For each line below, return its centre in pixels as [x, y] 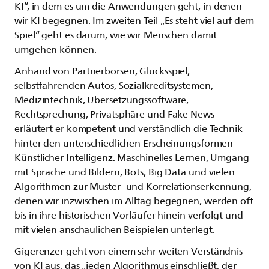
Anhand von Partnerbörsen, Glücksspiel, [102, 71]
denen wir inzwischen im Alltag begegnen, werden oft [134, 201]
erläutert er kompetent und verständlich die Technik [128, 129]
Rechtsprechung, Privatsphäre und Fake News [114, 114]
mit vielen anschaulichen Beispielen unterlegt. [115, 230]
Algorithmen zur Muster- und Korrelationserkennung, [133, 186]
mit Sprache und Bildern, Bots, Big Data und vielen [125, 172]
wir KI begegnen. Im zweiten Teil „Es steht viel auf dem [134, 21]
